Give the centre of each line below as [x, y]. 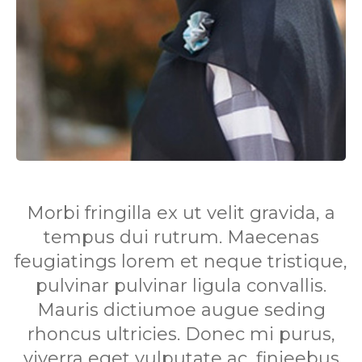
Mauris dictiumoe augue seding [181, 309]
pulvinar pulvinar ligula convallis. [181, 285]
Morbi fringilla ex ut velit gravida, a [181, 213]
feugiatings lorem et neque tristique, [181, 261]
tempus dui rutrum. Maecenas [181, 237]
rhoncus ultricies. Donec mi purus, [181, 334]
